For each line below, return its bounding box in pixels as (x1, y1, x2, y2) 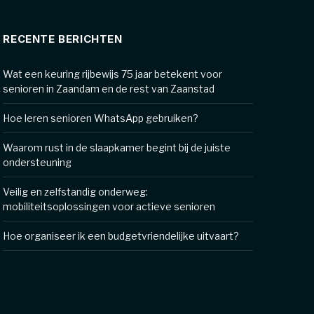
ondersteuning (3, 156, 72, 168)
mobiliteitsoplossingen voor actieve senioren (3, 200, 216, 212)
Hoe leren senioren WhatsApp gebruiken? (3, 112, 199, 124)
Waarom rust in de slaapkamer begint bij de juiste (3, 142, 231, 153)
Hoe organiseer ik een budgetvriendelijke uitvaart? (3, 230, 240, 242)
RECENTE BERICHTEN (3, 32, 123, 46)
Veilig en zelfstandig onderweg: (3, 186, 149, 198)
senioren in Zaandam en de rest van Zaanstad (3, 83, 215, 95)
